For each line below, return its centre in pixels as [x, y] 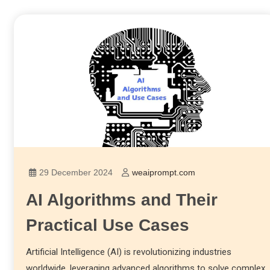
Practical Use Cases [107, 225]
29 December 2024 [76, 172]
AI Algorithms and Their [121, 199]
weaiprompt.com [163, 172]
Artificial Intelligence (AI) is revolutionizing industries [128, 252]
